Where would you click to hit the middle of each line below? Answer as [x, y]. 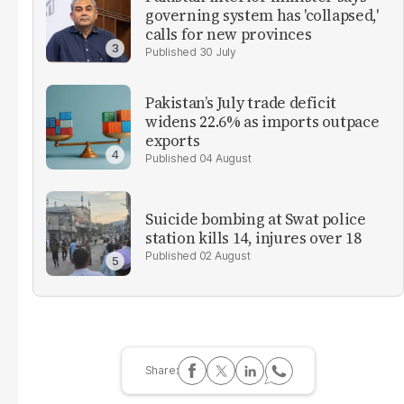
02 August [225, 255]
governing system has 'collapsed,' [262, 16]
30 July [217, 52]
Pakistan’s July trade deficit [241, 103]
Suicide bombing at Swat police [256, 219]
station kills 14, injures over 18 [253, 238]
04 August [225, 159]
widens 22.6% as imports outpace [262, 122]
